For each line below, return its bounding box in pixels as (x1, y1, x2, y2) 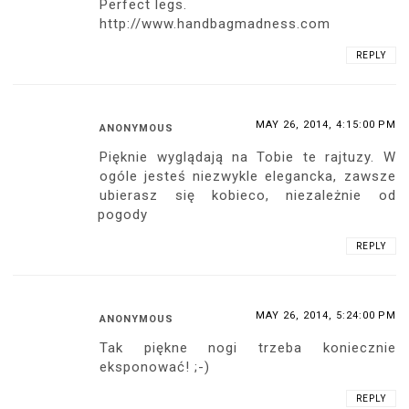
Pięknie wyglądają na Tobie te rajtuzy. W (100, 148, 396, 165)
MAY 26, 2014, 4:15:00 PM (255, 118, 396, 131)
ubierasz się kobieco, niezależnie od (100, 186, 396, 204)
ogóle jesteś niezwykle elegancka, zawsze (100, 167, 396, 184)
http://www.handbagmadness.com (100, 15, 331, 32)
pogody (98, 205, 149, 223)
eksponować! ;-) (100, 358, 211, 375)
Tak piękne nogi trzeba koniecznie (100, 339, 396, 356)
